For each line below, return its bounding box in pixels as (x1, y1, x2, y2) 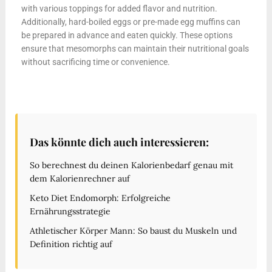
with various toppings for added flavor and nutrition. (21, 3, 217, 13)
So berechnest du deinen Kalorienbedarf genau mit (29, 159, 233, 171)
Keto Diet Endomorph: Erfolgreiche (29, 192, 171, 203)
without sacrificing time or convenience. (21, 56, 170, 67)
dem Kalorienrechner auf (29, 172, 130, 184)
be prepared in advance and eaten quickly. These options (21, 30, 233, 40)
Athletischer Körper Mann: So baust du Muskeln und (29, 225, 237, 236)
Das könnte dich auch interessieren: (29, 134, 209, 149)
